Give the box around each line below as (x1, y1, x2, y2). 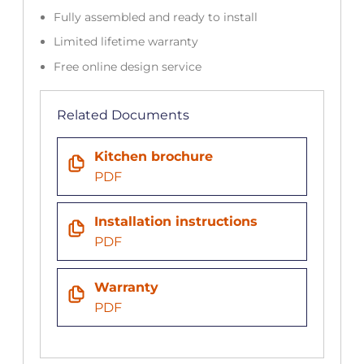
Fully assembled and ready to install (53, 9, 261, 24)
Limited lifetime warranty (53, 34, 205, 50)
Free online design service (53, 58, 208, 74)
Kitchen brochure (93, 148, 213, 164)
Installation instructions (93, 214, 258, 230)
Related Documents (56, 106, 189, 123)
